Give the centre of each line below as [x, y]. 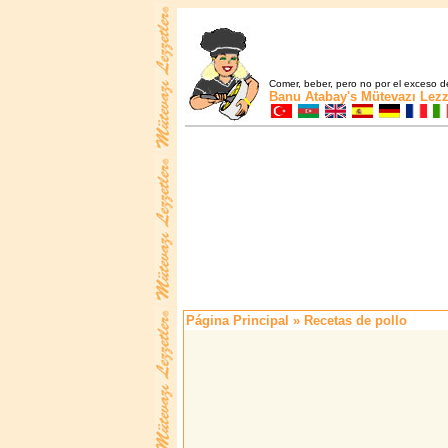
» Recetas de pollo [348, 321]
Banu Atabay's [313, 96]
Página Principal [237, 321]
